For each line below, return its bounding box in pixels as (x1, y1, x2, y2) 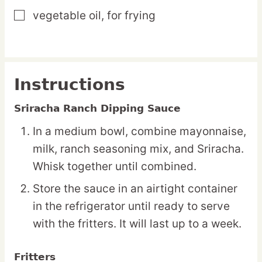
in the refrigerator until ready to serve (33, 199, 230, 213)
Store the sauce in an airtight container (33, 182, 237, 196)
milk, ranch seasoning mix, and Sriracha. (33, 142, 244, 156)
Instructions (14, 75, 125, 95)
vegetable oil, (33, 9, 104, 23)
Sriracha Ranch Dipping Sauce (14, 102, 181, 115)
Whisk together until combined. (33, 160, 196, 174)
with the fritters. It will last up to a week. (33, 217, 242, 231)
